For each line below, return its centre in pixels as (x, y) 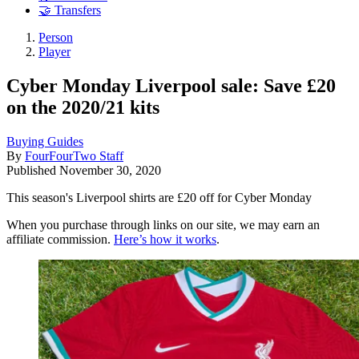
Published (33, 170)
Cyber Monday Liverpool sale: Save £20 (171, 85)
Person (56, 38)
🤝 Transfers (70, 10)
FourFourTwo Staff (74, 155)
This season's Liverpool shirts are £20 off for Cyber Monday (159, 197)
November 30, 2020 (110, 170)
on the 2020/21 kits (83, 107)
